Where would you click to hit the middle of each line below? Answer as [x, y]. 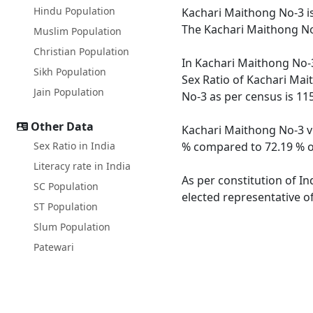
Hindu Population [74, 11]
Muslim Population [78, 31]
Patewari [54, 247]
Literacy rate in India [82, 166]
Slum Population [72, 227]
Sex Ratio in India [74, 146]
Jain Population [69, 92]
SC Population [66, 186]
